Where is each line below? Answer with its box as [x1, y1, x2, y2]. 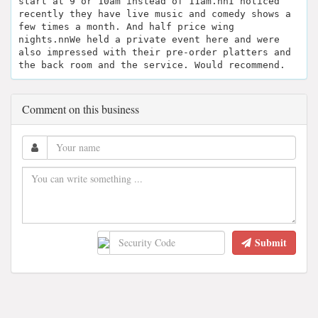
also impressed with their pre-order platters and [18, 46, 291, 57]
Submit [255, 234, 287, 250]
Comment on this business [22, 101, 139, 116]
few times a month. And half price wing [18, 21, 234, 32]
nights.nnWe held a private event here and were [18, 33, 280, 45]
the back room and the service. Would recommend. [18, 59, 285, 70]
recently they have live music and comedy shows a [18, 8, 291, 19]
